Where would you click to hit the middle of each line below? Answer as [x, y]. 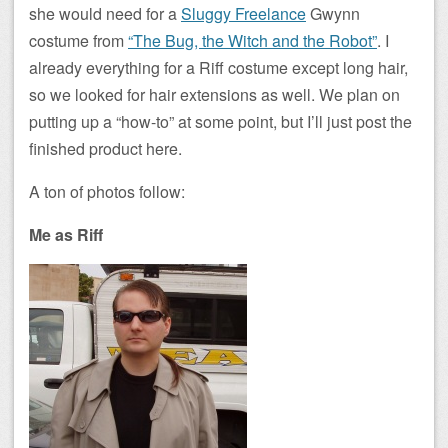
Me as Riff [66, 234]
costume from [78, 40]
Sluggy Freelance [243, 13]
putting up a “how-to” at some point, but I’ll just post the [220, 121]
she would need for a [105, 13]
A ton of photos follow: [107, 191]
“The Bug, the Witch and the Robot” [252, 40]
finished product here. [105, 148]
